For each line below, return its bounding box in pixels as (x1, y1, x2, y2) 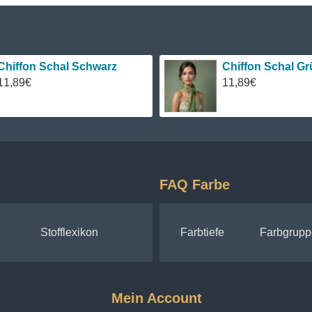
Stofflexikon (40, 226, 99, 238)
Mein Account (111, 290, 202, 306)
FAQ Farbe (159, 177, 230, 192)
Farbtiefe (180, 226, 224, 238)
